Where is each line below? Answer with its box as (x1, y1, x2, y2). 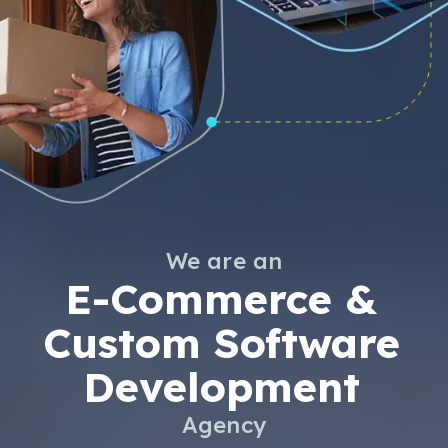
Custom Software (42, 316, 400, 368)
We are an (166, 246, 282, 275)
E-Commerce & (65, 272, 377, 324)
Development (82, 360, 360, 412)
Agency (182, 410, 266, 439)
